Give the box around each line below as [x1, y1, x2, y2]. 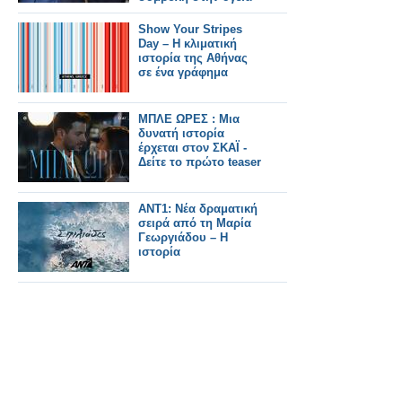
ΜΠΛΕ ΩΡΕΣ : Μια [138, 112, 240, 126]
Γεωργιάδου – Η [138, 231, 228, 244]
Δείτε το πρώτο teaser [138, 155, 261, 169]
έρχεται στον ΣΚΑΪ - [138, 141, 247, 154]
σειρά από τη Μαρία [138, 216, 251, 230]
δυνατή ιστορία [138, 127, 224, 140]
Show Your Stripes [138, 22, 242, 36]
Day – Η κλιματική [138, 37, 237, 50]
